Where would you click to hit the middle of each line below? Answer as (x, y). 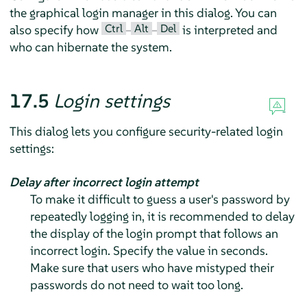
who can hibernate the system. (90, 47)
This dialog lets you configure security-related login (146, 132)
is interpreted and (228, 30)
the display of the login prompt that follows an (154, 234)
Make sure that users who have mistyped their (152, 268)
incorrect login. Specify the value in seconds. (149, 251)
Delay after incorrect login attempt (104, 182)
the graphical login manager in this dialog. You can (143, 13)
